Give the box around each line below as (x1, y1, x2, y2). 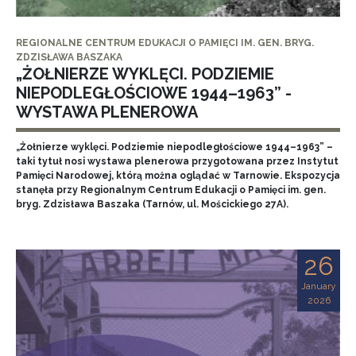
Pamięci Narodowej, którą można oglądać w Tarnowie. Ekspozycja (16, 170, 340, 181)
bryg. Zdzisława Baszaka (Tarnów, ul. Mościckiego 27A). (16, 199, 288, 210)
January (301, 281, 336, 292)
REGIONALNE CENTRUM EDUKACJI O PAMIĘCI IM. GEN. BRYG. (16, 37, 314, 48)
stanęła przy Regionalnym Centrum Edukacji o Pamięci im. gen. (16, 184, 326, 195)
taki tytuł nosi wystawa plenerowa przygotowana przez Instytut (16, 156, 339, 167)
